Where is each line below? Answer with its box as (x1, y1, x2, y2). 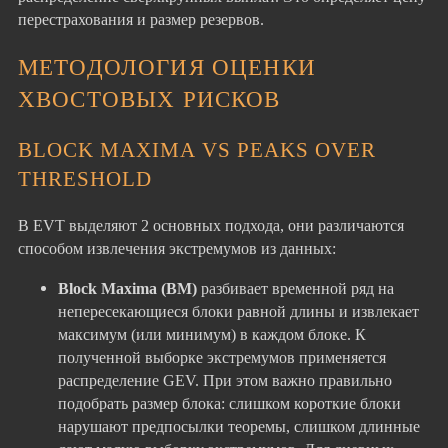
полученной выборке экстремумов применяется (58, 347, 386, 367)
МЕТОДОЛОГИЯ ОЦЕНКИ (18, 53, 316, 80)
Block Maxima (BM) (58, 278, 197, 298)
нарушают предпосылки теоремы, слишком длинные (58, 416, 420, 436)
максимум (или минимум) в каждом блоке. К (58, 324, 366, 344)
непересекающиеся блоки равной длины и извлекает (58, 301, 419, 321)
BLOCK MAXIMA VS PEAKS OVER (18, 138, 377, 162)
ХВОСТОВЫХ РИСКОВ (18, 85, 281, 112)
